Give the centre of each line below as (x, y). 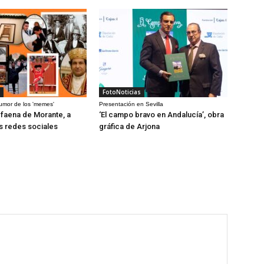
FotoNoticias (122, 92)
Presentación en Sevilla (131, 104)
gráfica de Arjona (129, 126)
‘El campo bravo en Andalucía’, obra (161, 114)
